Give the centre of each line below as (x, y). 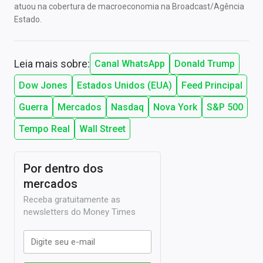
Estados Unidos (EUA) (124, 85)
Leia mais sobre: (52, 63)
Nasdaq (127, 107)
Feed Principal (212, 85)
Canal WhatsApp (130, 63)
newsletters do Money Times (80, 212)
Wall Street (102, 129)
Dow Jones (43, 85)
